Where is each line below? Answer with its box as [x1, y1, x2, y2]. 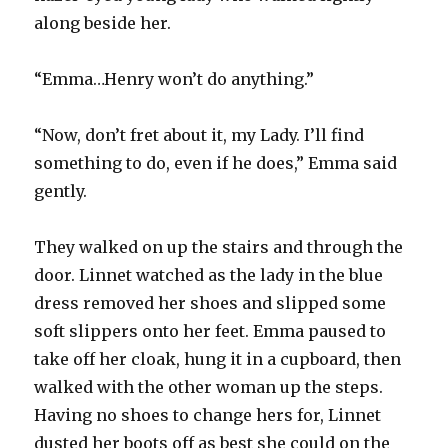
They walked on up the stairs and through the [34, 236, 404, 257]
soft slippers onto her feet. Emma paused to [34, 320, 387, 341]
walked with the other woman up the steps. [34, 376, 384, 397]
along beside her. [34, 12, 172, 33]
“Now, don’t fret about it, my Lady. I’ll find [34, 124, 365, 145]
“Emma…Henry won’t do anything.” [34, 68, 315, 89]
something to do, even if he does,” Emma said [34, 152, 398, 173]
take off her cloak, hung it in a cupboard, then [34, 348, 402, 369]
